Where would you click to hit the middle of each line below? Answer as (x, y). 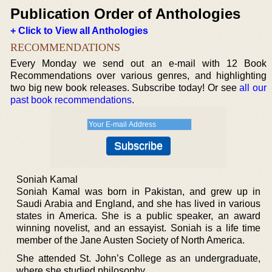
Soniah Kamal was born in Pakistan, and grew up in (138, 192)
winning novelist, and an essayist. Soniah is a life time (138, 228)
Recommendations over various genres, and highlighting (138, 76)
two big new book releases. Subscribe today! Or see (125, 88)
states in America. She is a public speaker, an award (138, 216)
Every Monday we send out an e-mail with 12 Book (138, 63)
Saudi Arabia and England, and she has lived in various (138, 204)
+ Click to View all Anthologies (79, 31)
